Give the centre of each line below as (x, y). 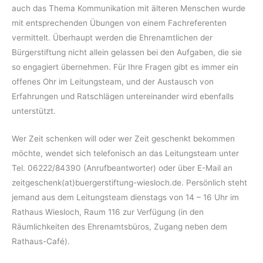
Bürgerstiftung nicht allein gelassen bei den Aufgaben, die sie (127, 52)
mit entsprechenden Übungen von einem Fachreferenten (119, 23)
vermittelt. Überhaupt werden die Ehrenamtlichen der (112, 37)
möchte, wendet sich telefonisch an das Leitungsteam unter (125, 153)
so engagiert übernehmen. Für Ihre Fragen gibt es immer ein (125, 67)
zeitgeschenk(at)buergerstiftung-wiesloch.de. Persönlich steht (129, 182)
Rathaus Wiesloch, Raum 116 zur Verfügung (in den (108, 212)
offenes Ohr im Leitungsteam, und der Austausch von (113, 81)
